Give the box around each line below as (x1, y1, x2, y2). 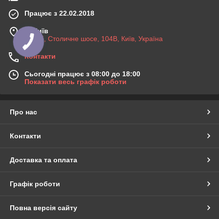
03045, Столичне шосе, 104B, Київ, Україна (24, 34, 163, 43)
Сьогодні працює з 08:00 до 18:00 (24, 69, 140, 78)
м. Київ (24, 26, 48, 35)
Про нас (10, 108, 37, 116)
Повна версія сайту (10, 203, 77, 212)
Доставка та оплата (10, 155, 77, 164)
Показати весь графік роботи (24, 77, 127, 86)
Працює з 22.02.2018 (24, 9, 94, 17)
